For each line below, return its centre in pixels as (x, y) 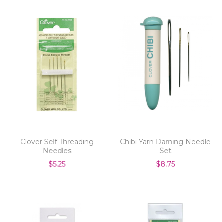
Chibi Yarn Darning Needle (165, 141)
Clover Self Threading (57, 141)
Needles (57, 150)
